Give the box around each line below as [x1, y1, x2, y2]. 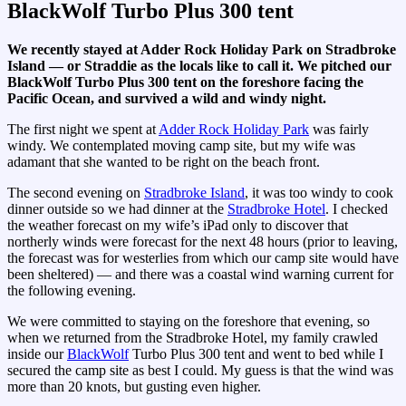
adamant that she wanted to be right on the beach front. [7, 154, 320, 170]
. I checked [325, 201, 388, 217]
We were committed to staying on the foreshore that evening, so [7, 314, 370, 330]
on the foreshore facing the [200, 74, 363, 91]
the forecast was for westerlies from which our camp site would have [7, 250, 399, 266]
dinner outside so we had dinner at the [7, 201, 227, 217]
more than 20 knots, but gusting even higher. [7, 379, 261, 395]
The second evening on [7, 185, 144, 201]
